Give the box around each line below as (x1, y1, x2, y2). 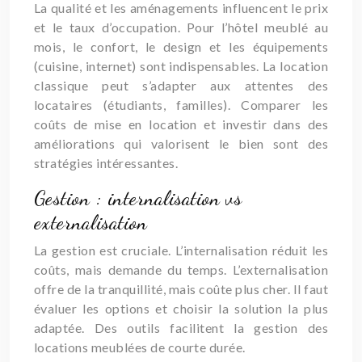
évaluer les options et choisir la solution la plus (34, 301, 328, 316)
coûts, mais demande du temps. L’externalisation (34, 262, 328, 277)
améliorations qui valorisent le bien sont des (34, 136, 328, 151)
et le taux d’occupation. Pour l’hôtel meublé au (34, 19, 328, 35)
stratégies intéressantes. (34, 155, 178, 170)
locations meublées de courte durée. (34, 339, 246, 355)
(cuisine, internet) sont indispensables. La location (34, 58, 328, 74)
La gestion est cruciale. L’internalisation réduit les (34, 242, 328, 258)
